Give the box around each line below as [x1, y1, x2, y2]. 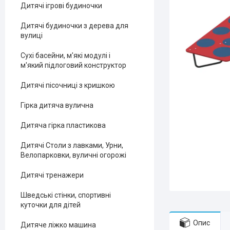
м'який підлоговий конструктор [21, 61, 126, 69]
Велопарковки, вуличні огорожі [21, 151, 126, 159]
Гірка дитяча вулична [21, 101, 93, 109]
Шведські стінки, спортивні [21, 191, 111, 199]
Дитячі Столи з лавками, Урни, [21, 141, 123, 149]
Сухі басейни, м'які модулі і [21, 51, 110, 60]
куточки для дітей [21, 201, 81, 209]
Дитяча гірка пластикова [21, 121, 106, 129]
